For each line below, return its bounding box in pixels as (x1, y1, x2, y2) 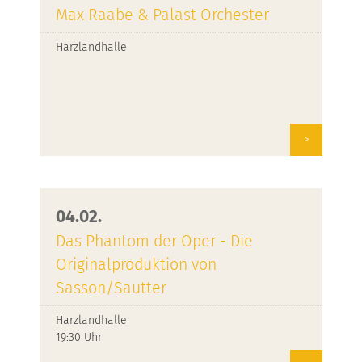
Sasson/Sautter (56, 279, 166, 297)
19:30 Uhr (56, 330, 102, 344)
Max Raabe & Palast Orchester (56, 6, 269, 24)
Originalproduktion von (56, 255, 217, 274)
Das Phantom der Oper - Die (56, 232, 253, 250)
